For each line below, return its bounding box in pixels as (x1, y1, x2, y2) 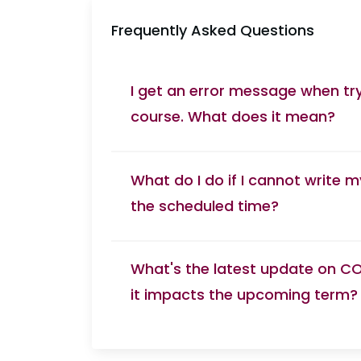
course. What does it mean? (131, 106, 335, 127)
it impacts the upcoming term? (131, 284, 358, 305)
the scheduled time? (131, 195, 279, 216)
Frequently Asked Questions (111, 20, 314, 41)
